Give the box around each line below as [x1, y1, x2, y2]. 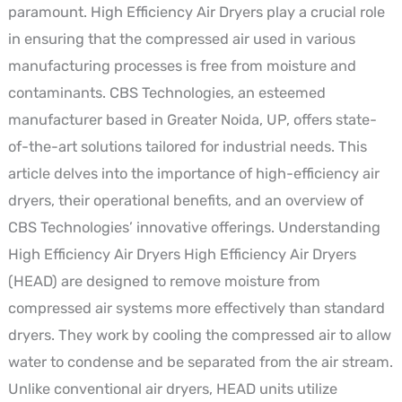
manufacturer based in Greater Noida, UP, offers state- [7, 110, 377, 128]
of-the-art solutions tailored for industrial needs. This [7, 137, 367, 155]
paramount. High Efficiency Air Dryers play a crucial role [7, 3, 385, 21]
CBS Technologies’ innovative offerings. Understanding [7, 218, 380, 236]
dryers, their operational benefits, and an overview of [7, 191, 363, 209]
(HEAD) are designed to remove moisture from [7, 272, 320, 290]
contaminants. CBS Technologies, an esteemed [7, 83, 326, 101]
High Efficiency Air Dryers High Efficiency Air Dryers [7, 245, 356, 263]
